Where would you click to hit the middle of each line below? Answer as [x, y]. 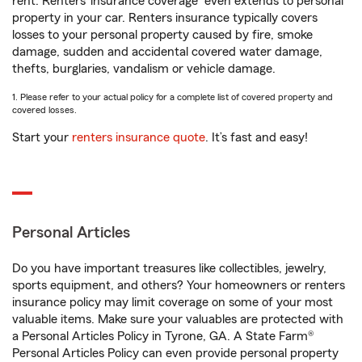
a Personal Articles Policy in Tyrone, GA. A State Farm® [163, 336]
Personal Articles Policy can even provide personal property [175, 353]
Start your [42, 137]
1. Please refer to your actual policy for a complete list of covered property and [173, 97]
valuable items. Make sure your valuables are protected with [178, 319]
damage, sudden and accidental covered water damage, [167, 52]
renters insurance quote [139, 137]
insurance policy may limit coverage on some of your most [173, 302]
